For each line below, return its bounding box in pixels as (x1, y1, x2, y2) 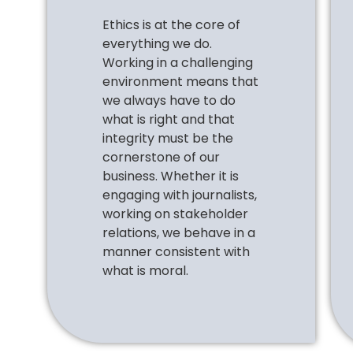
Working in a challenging (102, 53, 253, 72)
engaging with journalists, (102, 185, 257, 204)
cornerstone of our (102, 147, 220, 166)
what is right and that (102, 110, 235, 128)
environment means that (102, 72, 258, 91)
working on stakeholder (102, 204, 248, 223)
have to (169, 91, 217, 110)
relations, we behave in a (102, 223, 255, 242)
